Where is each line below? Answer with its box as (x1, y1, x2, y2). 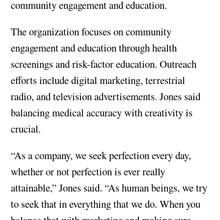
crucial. (11, 122, 41, 136)
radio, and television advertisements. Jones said (11, 89, 201, 104)
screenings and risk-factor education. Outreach (11, 57, 197, 71)
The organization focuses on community (11, 25, 172, 39)
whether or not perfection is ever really (11, 164, 165, 178)
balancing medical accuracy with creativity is (11, 106, 193, 120)
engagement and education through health (11, 41, 177, 55)
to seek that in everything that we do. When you (11, 196, 201, 211)
